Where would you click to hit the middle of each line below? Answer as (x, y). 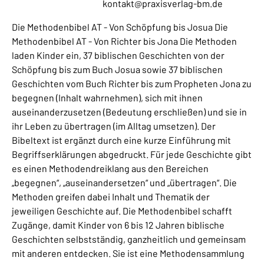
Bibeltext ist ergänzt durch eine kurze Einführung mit (121, 140)
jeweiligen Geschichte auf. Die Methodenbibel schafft (122, 210)
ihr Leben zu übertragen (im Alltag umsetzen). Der (114, 126)
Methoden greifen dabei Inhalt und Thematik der (111, 196)
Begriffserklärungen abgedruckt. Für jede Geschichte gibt (132, 154)
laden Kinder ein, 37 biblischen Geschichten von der (118, 55)
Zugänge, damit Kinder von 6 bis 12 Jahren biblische (118, 225)
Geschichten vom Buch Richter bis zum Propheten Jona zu (132, 83)
